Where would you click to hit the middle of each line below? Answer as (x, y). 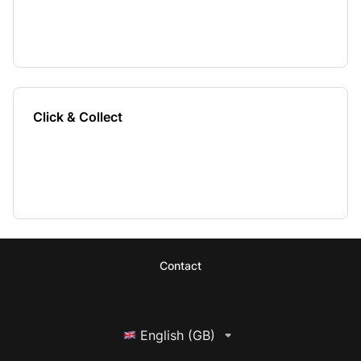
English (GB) (178, 335)
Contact (180, 266)
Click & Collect (78, 117)
